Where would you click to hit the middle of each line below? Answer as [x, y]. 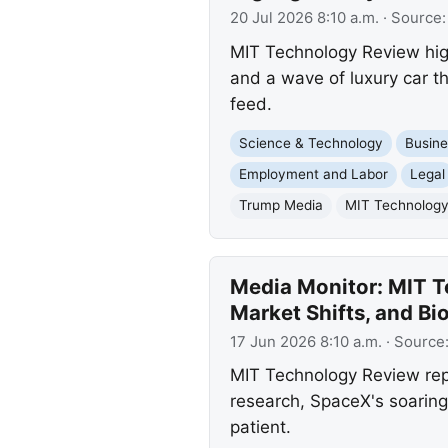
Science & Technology [310, 143]
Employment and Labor [313, 174]
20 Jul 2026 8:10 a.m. [304, 18]
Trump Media [280, 205]
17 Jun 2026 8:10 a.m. [305, 341]
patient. [260, 427]
